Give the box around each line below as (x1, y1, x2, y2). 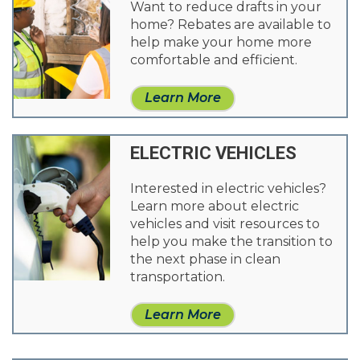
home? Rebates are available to (129, 17, 331, 33)
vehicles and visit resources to (129, 215, 320, 231)
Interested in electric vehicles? (129, 180, 326, 196)
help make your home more (129, 35, 312, 51)
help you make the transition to (129, 233, 333, 249)
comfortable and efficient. (129, 52, 297, 68)
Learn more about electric (129, 198, 299, 214)
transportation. (129, 268, 225, 284)
